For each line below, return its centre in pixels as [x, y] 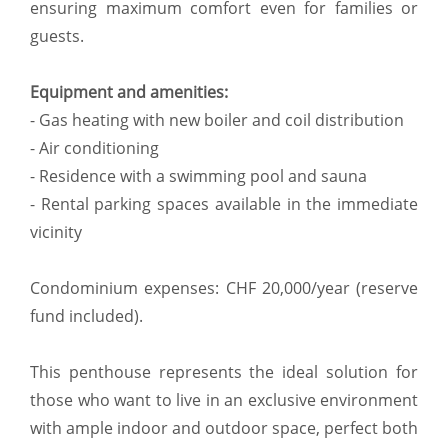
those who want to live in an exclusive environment [224, 400]
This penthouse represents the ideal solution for [224, 372]
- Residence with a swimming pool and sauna [198, 176]
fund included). [86, 316]
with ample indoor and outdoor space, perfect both [224, 428]
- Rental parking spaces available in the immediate [224, 204]
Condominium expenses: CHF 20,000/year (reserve [224, 288]
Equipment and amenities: [129, 92]
